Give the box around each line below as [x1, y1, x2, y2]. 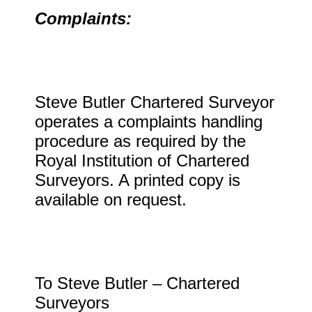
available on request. [35, 190, 187, 209]
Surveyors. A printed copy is [35, 171, 240, 189]
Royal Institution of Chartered [35, 151, 249, 170]
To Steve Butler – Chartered [35, 274, 240, 292]
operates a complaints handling [35, 112, 263, 131]
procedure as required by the [35, 132, 246, 150]
